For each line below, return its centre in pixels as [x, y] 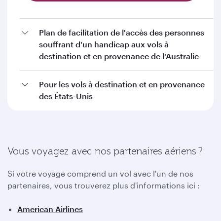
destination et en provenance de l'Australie [119, 56]
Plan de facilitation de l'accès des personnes [122, 32]
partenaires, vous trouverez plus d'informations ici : [104, 185]
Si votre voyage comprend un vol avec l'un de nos [100, 173]
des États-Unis [66, 96]
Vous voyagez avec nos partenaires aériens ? [105, 151]
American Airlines [50, 209]
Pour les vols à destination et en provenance [122, 84]
